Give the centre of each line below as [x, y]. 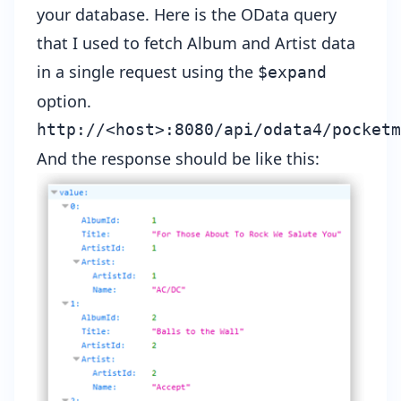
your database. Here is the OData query [187, 15]
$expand [292, 73]
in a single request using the [147, 72]
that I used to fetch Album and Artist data [196, 43]
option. [64, 102]
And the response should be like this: [178, 159]
